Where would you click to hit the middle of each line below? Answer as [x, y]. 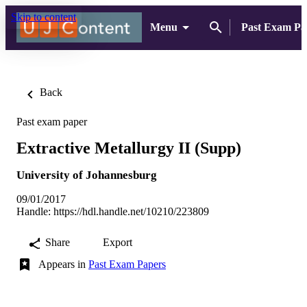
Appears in [63, 264]
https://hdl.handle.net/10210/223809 [131, 211]
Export [118, 242]
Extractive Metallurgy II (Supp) [129, 148]
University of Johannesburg [87, 175]
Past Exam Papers [127, 264]
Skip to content [44, 17]
